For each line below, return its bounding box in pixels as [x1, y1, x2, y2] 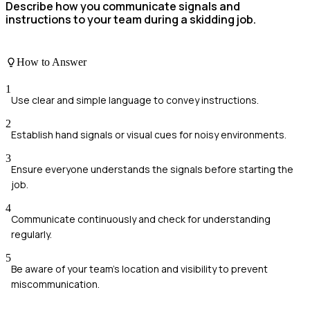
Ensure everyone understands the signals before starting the [11, 162, 293, 176]
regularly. [11, 227, 52, 241]
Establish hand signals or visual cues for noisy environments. [11, 127, 286, 141]
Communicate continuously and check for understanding [11, 212, 271, 226]
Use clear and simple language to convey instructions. [11, 93, 259, 107]
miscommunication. [11, 277, 100, 291]
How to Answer [17, 55, 86, 68]
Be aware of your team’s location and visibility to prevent [11, 262, 268, 275]
